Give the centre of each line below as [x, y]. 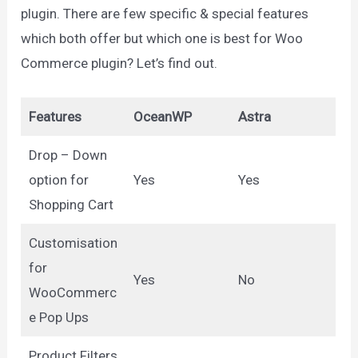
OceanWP [162, 117]
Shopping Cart [71, 205]
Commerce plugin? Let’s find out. [119, 64]
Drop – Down [68, 155]
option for [58, 180]
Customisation [73, 243]
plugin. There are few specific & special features [165, 14]
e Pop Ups [58, 318]
